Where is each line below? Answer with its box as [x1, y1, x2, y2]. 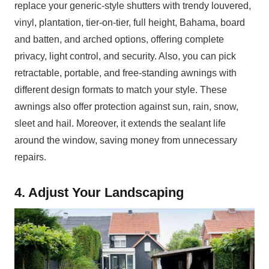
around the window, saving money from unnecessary [14, 134, 237, 145]
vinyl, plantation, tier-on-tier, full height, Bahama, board [14, 17, 245, 28]
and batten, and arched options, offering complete [14, 34, 224, 44]
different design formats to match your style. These [14, 84, 227, 95]
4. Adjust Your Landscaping [14, 184, 184, 200]
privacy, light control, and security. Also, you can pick [14, 50, 236, 61]
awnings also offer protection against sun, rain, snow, [14, 101, 238, 112]
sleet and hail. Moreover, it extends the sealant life [14, 118, 226, 128]
